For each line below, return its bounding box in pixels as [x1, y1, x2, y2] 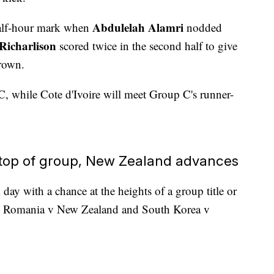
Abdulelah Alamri [92, 19, 183, 36]
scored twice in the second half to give [56, 38, 237, 54]
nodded [183, 20, 222, 35]
